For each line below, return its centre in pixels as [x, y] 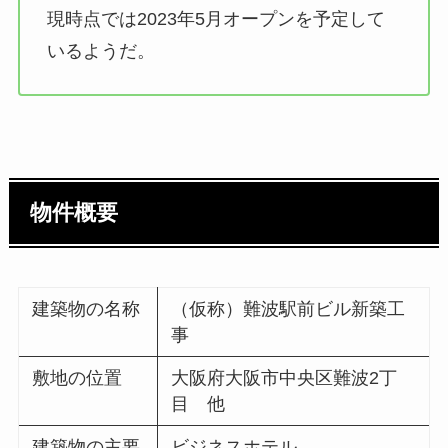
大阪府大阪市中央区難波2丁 [284, 378]
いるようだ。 [100, 51]
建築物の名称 [86, 309]
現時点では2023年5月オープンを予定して [215, 19]
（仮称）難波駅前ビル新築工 [288, 309]
